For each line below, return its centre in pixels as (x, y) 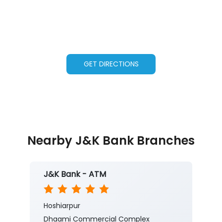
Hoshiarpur (62, 206)
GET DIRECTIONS (111, 64)
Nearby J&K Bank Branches (111, 141)
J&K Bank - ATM (75, 174)
